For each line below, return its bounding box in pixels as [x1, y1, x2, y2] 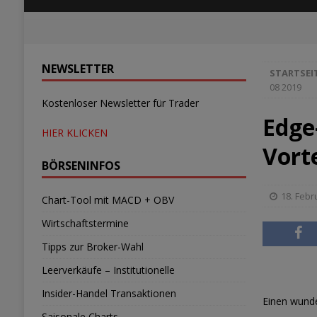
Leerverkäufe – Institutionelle [41, 263, 175, 277]
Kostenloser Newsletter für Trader [41, 96, 199, 110]
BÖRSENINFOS [41, 158, 120, 173]
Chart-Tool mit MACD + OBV [41, 193, 174, 207]
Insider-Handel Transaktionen [41, 287, 176, 300]
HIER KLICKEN [41, 126, 108, 139]
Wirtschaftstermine [41, 217, 129, 230]
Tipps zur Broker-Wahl [41, 240, 144, 253]
